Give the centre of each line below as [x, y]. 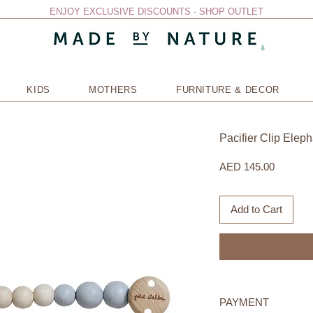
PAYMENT [244, 303]
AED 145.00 [247, 166]
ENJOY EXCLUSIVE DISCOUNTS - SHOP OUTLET [156, 12]
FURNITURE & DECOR [227, 89]
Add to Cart [256, 209]
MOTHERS [113, 89]
